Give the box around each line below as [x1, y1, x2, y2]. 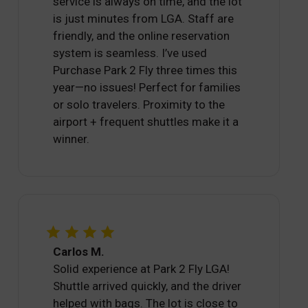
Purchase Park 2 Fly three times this [53, 63, 238, 78]
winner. [53, 132, 90, 146]
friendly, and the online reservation [53, 29, 230, 43]
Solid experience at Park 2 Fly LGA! [53, 261, 230, 276]
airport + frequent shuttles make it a [53, 115, 239, 129]
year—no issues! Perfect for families [53, 80, 241, 95]
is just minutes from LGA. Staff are [53, 12, 234, 26]
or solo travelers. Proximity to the [53, 98, 225, 112]
